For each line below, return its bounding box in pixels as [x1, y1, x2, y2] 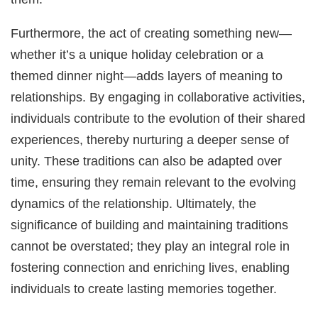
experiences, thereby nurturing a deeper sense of [11, 131, 290, 147]
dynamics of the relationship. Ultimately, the [11, 195, 257, 211]
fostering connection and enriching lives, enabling [11, 259, 290, 275]
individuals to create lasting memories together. [11, 280, 278, 296]
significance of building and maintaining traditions [11, 216, 289, 232]
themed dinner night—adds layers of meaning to [11, 67, 283, 83]
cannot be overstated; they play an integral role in [11, 238, 290, 253]
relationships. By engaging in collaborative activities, [11, 89, 306, 104]
